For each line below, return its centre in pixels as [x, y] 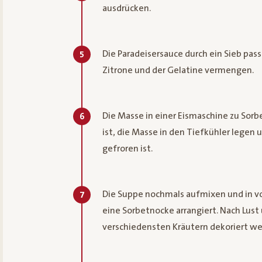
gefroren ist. [127, 149]
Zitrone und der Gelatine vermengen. [178, 70]
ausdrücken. [127, 8]
